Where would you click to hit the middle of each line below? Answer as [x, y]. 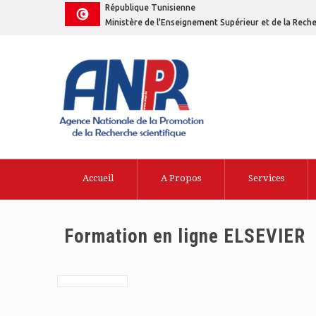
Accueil [98, 178]
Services [266, 178]
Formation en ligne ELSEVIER [185, 236]
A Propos [181, 178]
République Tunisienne [150, 7]
